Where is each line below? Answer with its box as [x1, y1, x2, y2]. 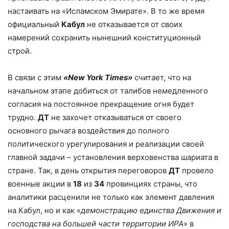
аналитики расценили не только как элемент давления [8, 192, 214, 202]
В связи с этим [8, 72, 63, 82]
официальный [8, 19, 61, 29]
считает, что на [132, 72, 191, 82]
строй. [8, 45, 32, 56]
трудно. [8, 112, 38, 122]
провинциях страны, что [104, 178, 197, 189]
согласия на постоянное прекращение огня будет [8, 99, 194, 109]
